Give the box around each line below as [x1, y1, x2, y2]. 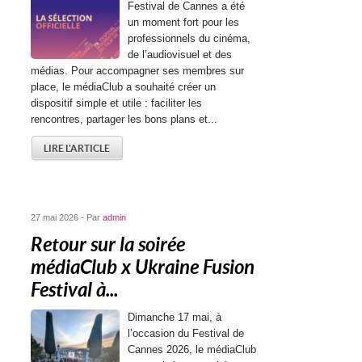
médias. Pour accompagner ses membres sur [31, 65, 245, 77]
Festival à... [31, 279, 119, 301]
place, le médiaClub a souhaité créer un [31, 81, 217, 93]
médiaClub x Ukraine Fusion [31, 256, 255, 279]
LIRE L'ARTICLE [44, 143, 111, 154]
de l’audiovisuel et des [128, 48, 233, 61]
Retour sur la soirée [31, 234, 186, 256]
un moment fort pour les [128, 16, 240, 28]
